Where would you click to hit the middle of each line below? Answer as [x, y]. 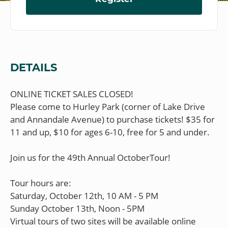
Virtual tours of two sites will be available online [103, 221]
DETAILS [34, 67]
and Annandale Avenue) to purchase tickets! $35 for [112, 119]
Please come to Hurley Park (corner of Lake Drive [108, 106]
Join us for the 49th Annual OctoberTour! [90, 157]
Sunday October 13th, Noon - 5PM [77, 208]
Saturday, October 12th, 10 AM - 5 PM [84, 195]
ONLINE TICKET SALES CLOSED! [72, 94]
